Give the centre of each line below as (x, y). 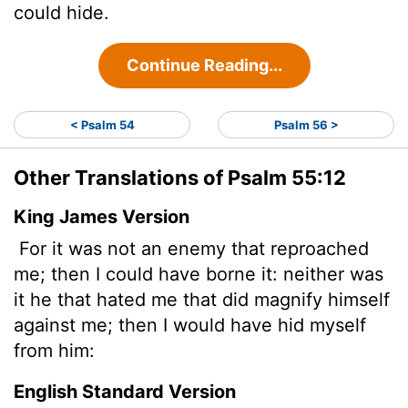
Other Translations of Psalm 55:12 (180, 177)
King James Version (102, 216)
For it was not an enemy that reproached (191, 248)
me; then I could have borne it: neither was (199, 274)
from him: (54, 350)
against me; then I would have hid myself (190, 325)
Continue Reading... (204, 65)
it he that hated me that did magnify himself (202, 299)
